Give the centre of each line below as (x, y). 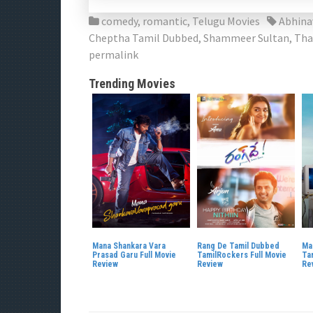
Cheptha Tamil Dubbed (144, 37)
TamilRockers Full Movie (242, 255)
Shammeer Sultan (246, 37)
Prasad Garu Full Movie (134, 255)
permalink (114, 54)
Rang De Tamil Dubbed (238, 246)
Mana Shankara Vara (129, 246)
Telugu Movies (226, 21)
